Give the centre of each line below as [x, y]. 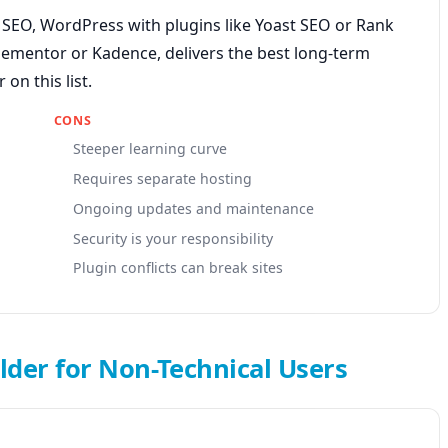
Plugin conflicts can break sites [177, 268]
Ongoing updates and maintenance [193, 208]
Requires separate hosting [162, 178]
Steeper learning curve [149, 149]
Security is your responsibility [172, 238]
